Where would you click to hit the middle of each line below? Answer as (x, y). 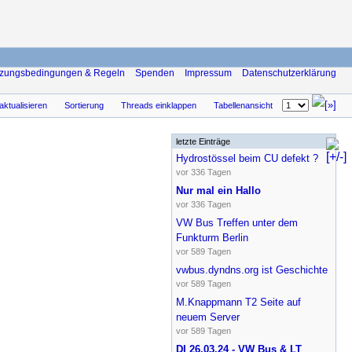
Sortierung (84, 105)
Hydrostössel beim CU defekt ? (247, 158)
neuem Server (207, 317)
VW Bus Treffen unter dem (236, 222)
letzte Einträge (203, 141)
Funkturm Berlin (212, 237)
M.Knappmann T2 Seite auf (238, 302)
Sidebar (308, 141)
